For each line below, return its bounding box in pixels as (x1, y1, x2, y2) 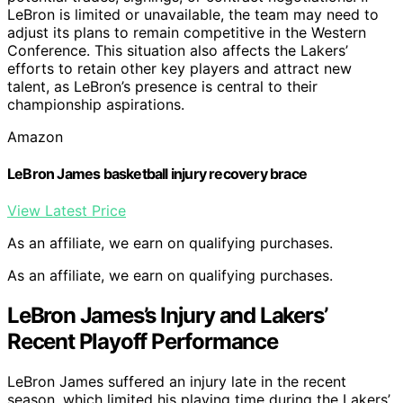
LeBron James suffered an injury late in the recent (7, 372, 346, 391)
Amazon (7, 127, 63, 146)
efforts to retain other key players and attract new (7, 58, 352, 77)
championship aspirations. (7, 94, 184, 113)
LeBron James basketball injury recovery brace (7, 164, 307, 183)
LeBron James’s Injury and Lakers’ (7, 302, 327, 329)
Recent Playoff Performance (7, 328, 278, 355)
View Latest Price (7, 201, 126, 220)
